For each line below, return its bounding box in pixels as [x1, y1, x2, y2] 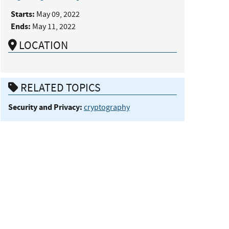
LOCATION [17, 37, 68, 53]
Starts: [11, 8, 35, 19]
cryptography [84, 102, 130, 113]
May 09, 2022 [36, 9, 80, 19]
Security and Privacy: [8, 102, 82, 113]
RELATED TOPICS [18, 80, 101, 96]
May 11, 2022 [32, 21, 76, 32]
